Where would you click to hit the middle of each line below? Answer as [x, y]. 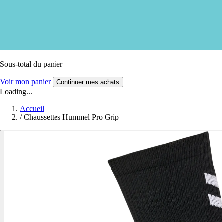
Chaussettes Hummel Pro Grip [71, 117]
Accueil [32, 108]
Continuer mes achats [88, 82]
